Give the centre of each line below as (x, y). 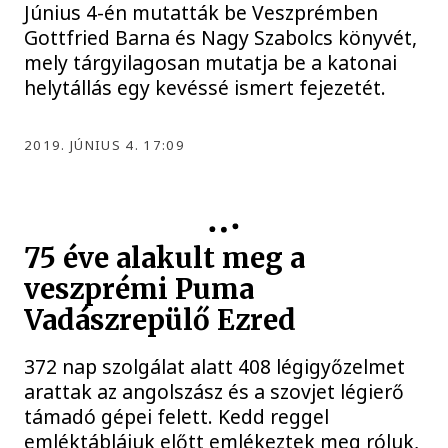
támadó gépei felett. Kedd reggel (177, 417)
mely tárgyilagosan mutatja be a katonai (211, 62)
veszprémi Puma (139, 290)
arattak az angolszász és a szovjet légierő (214, 392)
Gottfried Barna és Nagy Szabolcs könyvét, (221, 37)
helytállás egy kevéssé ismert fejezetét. (205, 87)
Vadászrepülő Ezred (160, 321)
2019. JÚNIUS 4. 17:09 (104, 144)
